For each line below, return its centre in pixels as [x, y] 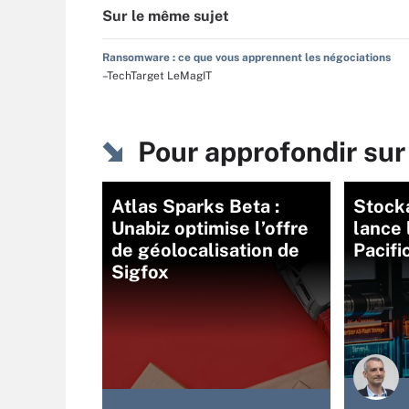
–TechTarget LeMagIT [157, 76]
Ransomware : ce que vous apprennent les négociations [246, 58]
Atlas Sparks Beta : [195, 206]
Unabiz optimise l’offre [210, 228]
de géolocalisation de [205, 250]
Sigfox [140, 272]
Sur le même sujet [166, 16]
